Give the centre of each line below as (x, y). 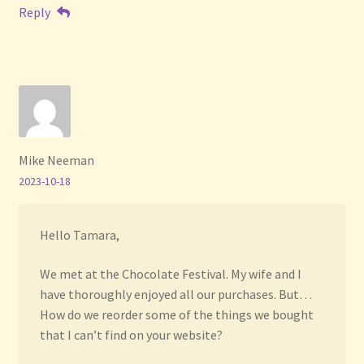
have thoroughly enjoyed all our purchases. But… (175, 294)
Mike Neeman (56, 160)
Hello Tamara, (79, 235)
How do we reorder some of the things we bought (176, 314)
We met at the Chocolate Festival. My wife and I (170, 273)
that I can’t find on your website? (131, 334)
